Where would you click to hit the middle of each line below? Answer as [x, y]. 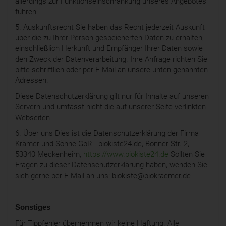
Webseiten [33, 117]
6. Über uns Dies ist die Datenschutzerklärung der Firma [107, 133]
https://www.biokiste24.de [126, 155]
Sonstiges [33, 208]
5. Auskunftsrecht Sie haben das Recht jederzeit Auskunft [110, 27]
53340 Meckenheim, [49, 155]
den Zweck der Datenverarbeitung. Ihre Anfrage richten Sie [111, 59]
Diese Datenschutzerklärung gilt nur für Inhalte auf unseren [112, 96]
